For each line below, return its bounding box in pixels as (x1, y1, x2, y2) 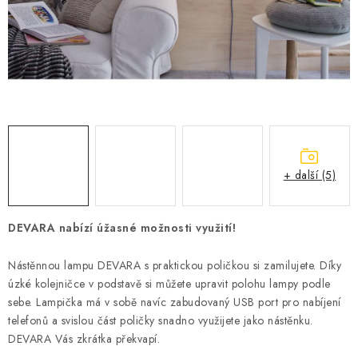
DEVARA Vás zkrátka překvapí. (8, 331, 160, 347)
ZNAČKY (13, 159, 61, 175)
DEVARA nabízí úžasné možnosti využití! (8, 220, 236, 236)
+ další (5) (283, 166, 336, 183)
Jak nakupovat (13, 205, 81, 221)
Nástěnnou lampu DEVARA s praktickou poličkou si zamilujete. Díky (8, 257, 341, 273)
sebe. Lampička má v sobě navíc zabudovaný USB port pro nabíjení (8, 294, 341, 310)
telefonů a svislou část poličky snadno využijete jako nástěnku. (8, 312, 313, 328)
